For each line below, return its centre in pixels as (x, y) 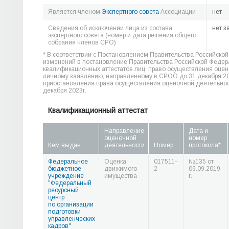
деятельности (124, 145)
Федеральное (68, 162)
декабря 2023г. (65, 90)
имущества (121, 176)
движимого (121, 169)
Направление (124, 131)
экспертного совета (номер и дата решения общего (122, 35)
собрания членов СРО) (82, 42)
